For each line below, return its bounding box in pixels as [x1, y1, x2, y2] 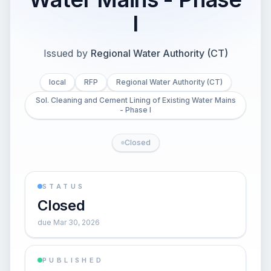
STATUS [42, 182, 85, 191]
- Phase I [120, 105, 151, 114]
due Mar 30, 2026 [38, 218, 100, 227]
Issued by [43, 47, 88, 59]
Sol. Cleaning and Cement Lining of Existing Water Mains [35, 96, 236, 105]
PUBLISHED [42, 256, 104, 264]
